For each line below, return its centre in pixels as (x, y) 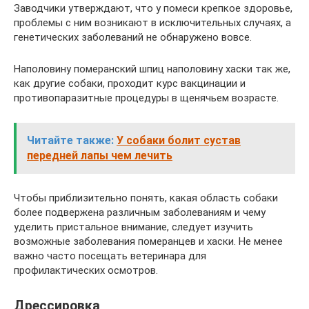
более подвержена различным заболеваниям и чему (140, 213)
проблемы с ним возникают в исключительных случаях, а (152, 23)
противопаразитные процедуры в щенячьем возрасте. (146, 98)
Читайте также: (70, 141)
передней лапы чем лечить (100, 156)
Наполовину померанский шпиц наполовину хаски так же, (152, 69)
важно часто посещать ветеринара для (110, 256)
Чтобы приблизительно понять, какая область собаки (146, 198)
